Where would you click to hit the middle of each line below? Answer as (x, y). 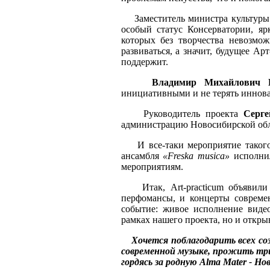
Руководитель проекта (182, 114)
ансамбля (142, 156)
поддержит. (144, 62)
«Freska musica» (196, 156)
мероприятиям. (152, 167)
